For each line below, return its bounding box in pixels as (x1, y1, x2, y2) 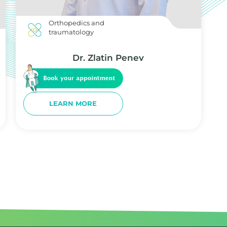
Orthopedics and (49, 19, 105, 27)
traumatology (49, 28, 94, 36)
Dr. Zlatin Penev (72, 52, 144, 63)
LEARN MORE (49, 99, 97, 108)
